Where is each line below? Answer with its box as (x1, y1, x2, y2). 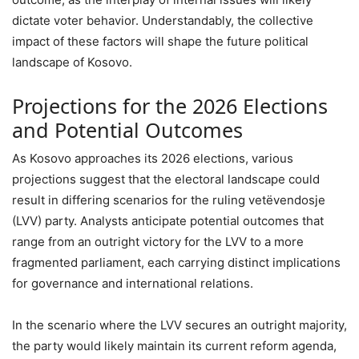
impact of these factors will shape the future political (12, 33, 309, 49)
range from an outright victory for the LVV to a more (12, 233, 304, 249)
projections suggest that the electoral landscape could (12, 171, 320, 187)
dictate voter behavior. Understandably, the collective (12, 12, 313, 28)
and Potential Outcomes (12, 115, 243, 143)
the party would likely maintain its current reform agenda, (12, 337, 337, 353)
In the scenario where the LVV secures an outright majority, (12, 317, 347, 333)
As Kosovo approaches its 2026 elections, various (12, 150, 293, 166)
